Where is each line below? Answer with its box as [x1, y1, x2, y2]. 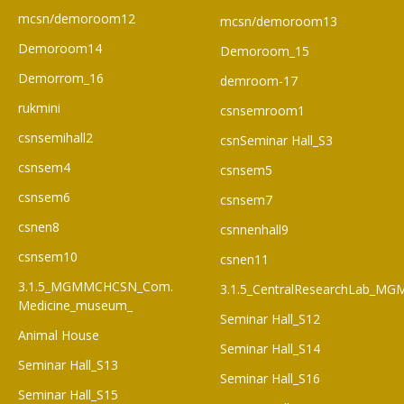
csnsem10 [18, 248, 78, 266]
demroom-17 [220, 72, 298, 90]
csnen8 [18, 218, 60, 236]
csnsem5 [220, 161, 272, 179]
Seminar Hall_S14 [220, 340, 320, 358]
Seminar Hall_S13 [18, 356, 118, 374]
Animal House [18, 326, 99, 344]
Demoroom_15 [220, 42, 309, 60]
